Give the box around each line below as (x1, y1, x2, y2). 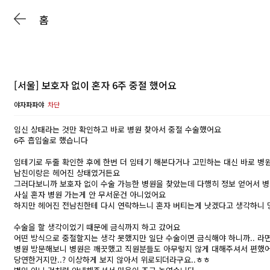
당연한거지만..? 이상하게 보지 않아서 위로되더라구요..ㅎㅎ (14, 254, 210, 265)
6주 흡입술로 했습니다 (14, 134, 88, 146)
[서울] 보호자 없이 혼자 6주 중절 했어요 (14, 78, 177, 92)
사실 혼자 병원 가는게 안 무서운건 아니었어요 (14, 189, 166, 200)
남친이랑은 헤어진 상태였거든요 (14, 167, 120, 178)
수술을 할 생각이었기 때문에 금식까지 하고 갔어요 (14, 221, 180, 233)
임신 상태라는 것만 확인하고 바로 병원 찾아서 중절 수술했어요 (14, 124, 221, 135)
